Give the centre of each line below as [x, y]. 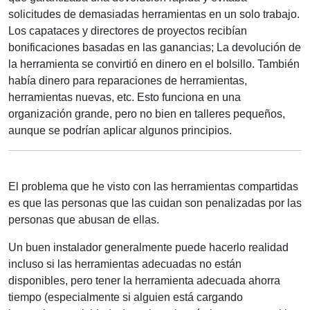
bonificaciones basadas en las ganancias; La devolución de [155, 47]
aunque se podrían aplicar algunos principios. [120, 130]
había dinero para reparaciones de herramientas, [128, 80]
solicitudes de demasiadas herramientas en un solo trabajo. [154, 14]
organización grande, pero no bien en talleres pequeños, [147, 113]
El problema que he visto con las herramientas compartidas [153, 186]
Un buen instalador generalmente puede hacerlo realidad [148, 247]
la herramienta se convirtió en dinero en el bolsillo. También [154, 64]
